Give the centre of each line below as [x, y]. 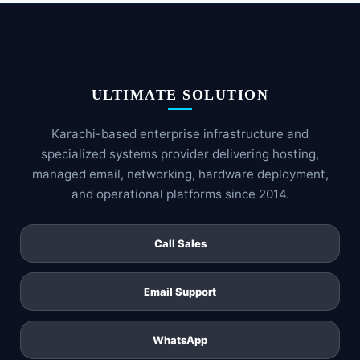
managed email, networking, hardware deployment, [180, 174]
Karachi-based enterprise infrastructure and [180, 134]
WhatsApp [180, 340]
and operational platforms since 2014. [180, 194]
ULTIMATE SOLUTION [180, 95]
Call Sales [180, 243]
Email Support [180, 291]
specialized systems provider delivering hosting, [180, 154]
